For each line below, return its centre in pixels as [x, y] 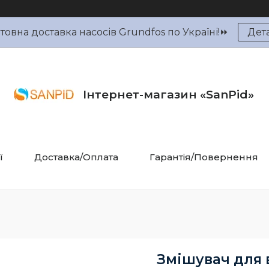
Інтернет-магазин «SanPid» [168, 94]
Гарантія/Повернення [204, 157]
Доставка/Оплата [76, 157]
